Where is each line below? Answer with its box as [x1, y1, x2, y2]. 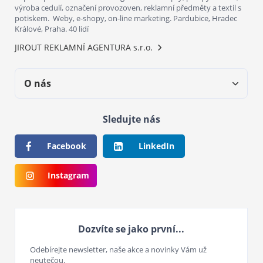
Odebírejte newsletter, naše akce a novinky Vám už [30, 244, 207, 255]
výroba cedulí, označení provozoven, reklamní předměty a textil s [15, 2, 241, 13]
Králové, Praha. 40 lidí [15, 23, 89, 34]
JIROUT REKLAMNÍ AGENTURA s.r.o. [15, 42, 153, 53]
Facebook [47, 140, 86, 151]
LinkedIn [139, 140, 174, 151]
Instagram [48, 170, 89, 181]
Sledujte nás [103, 113, 160, 126]
